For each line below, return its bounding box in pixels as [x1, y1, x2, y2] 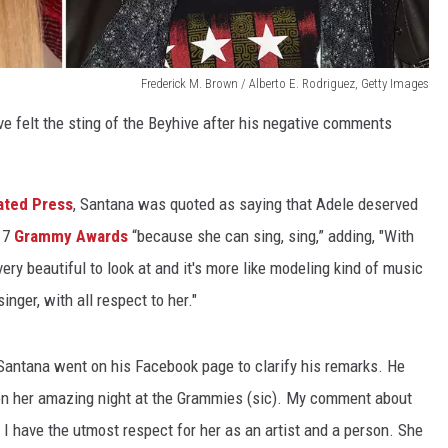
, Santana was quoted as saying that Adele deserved [73, 194, 418, 215]
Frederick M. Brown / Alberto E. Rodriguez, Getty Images [141, 76, 429, 92]
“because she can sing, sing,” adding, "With [128, 226, 414, 247]
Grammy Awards [14, 226, 128, 247]
